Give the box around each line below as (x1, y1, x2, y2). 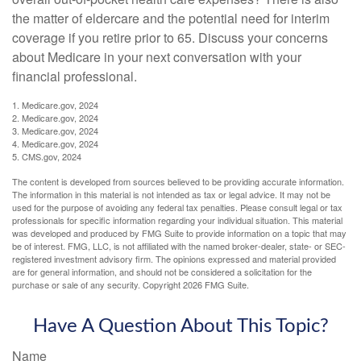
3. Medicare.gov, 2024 (12, 123, 98, 137)
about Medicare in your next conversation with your (12, 47, 301, 66)
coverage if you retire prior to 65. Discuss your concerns (12, 27, 328, 47)
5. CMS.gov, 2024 (12, 149, 81, 163)
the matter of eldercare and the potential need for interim (12, 8, 330, 27)
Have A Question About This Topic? (32, 316, 329, 336)
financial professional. (12, 66, 137, 85)
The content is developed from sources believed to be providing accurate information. (12, 174, 344, 188)
